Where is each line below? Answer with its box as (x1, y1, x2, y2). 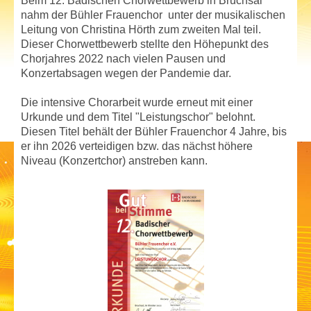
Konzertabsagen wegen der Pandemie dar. (21, 67, 231, 80)
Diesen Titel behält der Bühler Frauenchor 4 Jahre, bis (21, 126, 287, 138)
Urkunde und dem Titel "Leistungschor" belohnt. (21, 111, 255, 124)
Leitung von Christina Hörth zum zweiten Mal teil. (21, 24, 261, 36)
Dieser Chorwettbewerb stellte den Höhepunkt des (21, 38, 269, 51)
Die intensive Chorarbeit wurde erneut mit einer (21, 96, 253, 109)
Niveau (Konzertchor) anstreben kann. (21, 155, 208, 167)
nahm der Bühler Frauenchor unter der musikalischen (21, 9, 285, 22)
